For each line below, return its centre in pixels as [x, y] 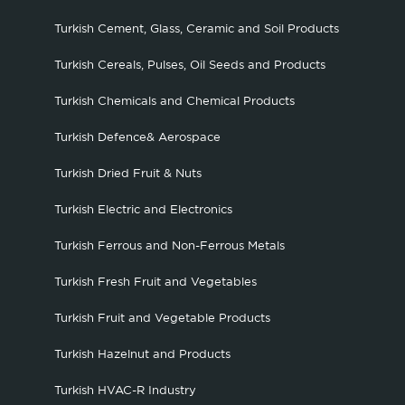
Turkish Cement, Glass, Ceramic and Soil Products [197, 29]
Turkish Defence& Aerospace [137, 138]
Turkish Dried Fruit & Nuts [128, 174]
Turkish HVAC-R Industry [125, 391]
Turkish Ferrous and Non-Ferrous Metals [170, 246]
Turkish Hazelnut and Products [142, 355]
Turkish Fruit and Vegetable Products [162, 319]
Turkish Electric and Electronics [143, 210]
